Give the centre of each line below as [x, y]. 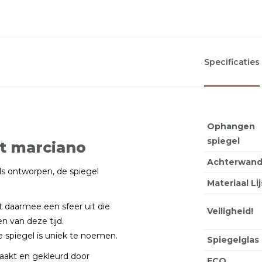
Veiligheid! [230, 211]
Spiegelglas [233, 240]
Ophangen [231, 126]
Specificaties [232, 62]
